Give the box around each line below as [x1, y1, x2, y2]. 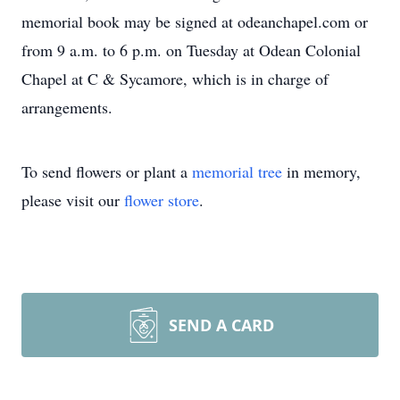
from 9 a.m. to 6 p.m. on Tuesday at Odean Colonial [21, 39, 361, 61]
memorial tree [192, 161, 282, 182]
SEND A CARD [169, 314, 274, 336]
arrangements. [21, 96, 112, 118]
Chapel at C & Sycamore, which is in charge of [21, 68, 329, 89]
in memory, [282, 161, 361, 182]
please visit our [21, 189, 124, 211]
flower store [124, 189, 199, 211]
